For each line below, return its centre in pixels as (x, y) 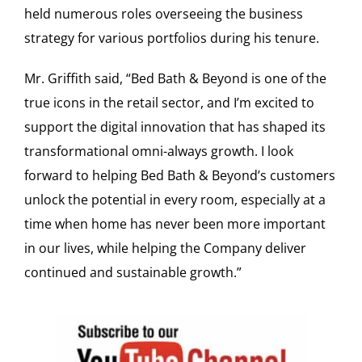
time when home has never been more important (175, 223)
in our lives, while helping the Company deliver (165, 248)
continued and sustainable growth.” (133, 272)
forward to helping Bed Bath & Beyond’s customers (179, 175)
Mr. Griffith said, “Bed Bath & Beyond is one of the (175, 78)
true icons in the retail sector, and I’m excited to (169, 102)
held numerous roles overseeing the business (163, 13)
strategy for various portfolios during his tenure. (171, 38)
